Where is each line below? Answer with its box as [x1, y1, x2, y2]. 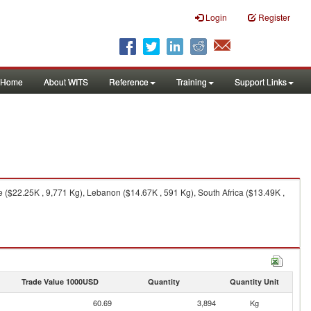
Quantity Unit [229, 276, 279, 287]
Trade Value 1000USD [21, 276, 99, 287]
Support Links [235, 76, 287, 87]
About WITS [44, 76, 88, 87]
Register [258, 11, 290, 23]
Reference [109, 76, 149, 87]
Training [176, 76, 207, 87]
